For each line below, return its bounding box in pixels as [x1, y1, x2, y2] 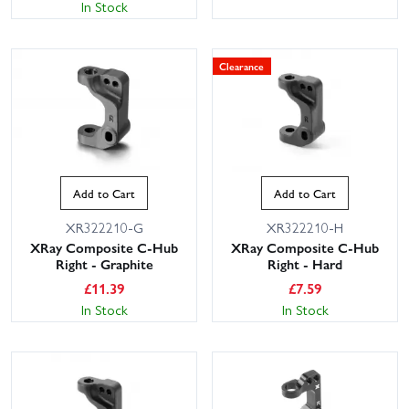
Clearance [219, 58, 265, 73]
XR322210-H [267, 217, 343, 238]
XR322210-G [65, 217, 143, 238]
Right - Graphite [55, 254, 153, 275]
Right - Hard [267, 254, 342, 275]
